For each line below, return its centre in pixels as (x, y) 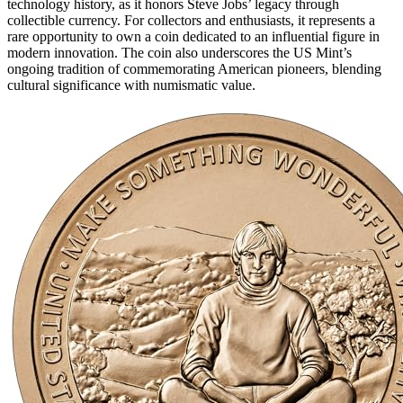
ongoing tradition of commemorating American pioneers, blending (194, 68)
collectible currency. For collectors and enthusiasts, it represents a (191, 20)
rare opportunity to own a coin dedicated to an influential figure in (193, 36)
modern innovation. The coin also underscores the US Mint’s (179, 52)
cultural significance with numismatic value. (131, 85)
